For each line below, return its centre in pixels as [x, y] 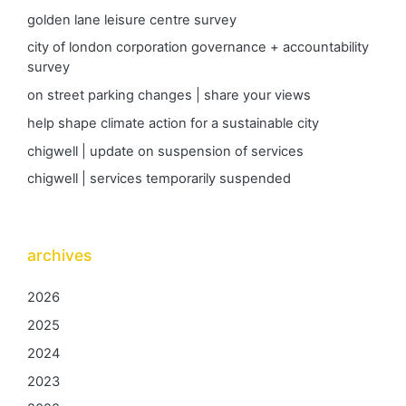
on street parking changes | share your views [169, 96]
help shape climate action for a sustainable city [173, 123]
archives [59, 256]
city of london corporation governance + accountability [198, 48]
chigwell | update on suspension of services [165, 151]
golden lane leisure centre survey [132, 19]
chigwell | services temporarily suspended [159, 179]
